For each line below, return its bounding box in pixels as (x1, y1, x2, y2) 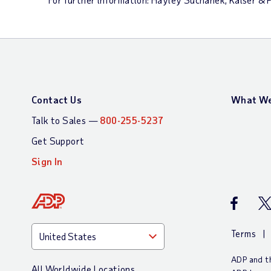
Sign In (31, 155, 63, 167)
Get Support (31, 135, 85, 146)
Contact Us (31, 94, 82, 105)
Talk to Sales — (31, 114, 100, 126)
